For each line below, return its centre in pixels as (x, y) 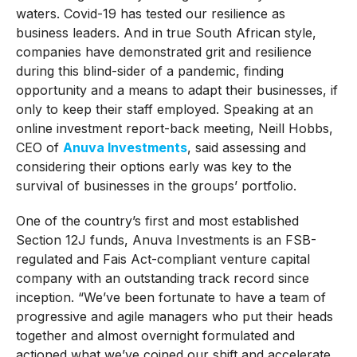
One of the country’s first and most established (157, 220)
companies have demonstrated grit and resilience (163, 51)
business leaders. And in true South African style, (166, 32)
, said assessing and (246, 147)
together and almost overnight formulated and (155, 335)
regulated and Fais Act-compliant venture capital (163, 259)
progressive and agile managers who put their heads (174, 316)
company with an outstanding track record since (162, 278)
